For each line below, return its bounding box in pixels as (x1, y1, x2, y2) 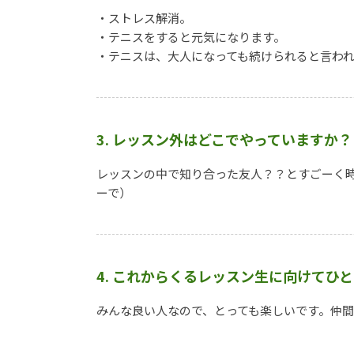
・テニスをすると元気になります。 (96, 28, 285, 46)
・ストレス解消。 (96, 9, 191, 27)
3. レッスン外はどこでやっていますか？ (96, 129, 352, 150)
